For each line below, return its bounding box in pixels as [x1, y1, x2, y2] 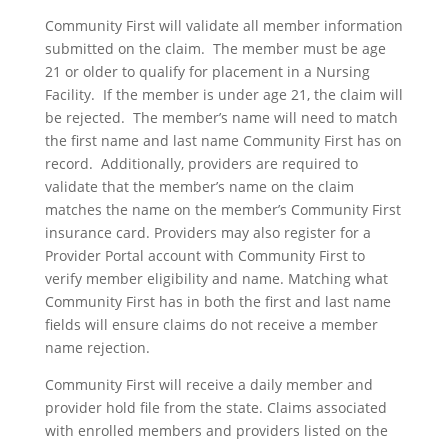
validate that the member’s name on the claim [44, 177, 354, 196]
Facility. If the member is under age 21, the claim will [44, 85, 403, 104]
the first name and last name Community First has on [44, 131, 402, 150]
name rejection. [44, 338, 150, 357]
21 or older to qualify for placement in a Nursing [44, 62, 370, 81]
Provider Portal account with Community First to [44, 246, 365, 265]
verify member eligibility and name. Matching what [44, 269, 388, 288]
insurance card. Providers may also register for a [44, 223, 371, 242]
